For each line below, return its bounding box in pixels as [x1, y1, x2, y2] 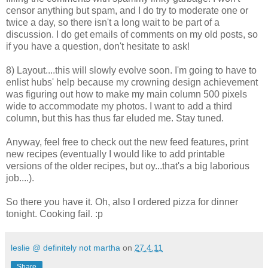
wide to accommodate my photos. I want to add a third [6, 100, 232, 111]
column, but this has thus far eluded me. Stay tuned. [6, 112, 224, 123]
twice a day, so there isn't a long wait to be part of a [6, 17, 220, 28]
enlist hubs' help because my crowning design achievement [6, 77, 258, 87]
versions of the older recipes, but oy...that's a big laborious [6, 160, 249, 171]
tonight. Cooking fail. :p [6, 208, 103, 219]
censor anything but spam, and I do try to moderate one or [6, 5, 248, 16]
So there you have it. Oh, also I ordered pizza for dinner [6, 196, 238, 207]
